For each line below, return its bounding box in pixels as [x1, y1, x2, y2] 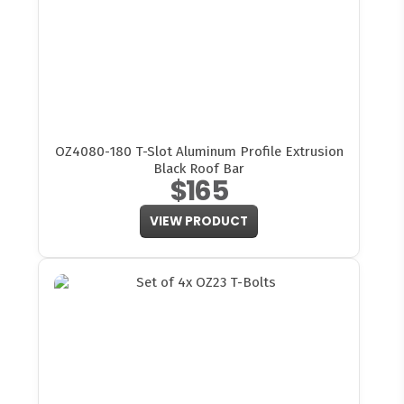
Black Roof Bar [153, 160, 244, 177]
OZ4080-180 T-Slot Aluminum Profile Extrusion [54, 142, 344, 160]
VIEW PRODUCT [150, 213, 248, 231]
